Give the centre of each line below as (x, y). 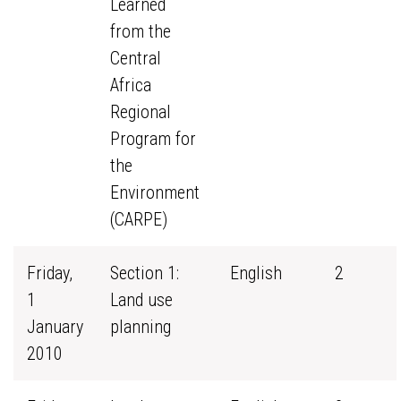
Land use (141, 300)
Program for (153, 139)
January (55, 327)
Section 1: (145, 273)
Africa (131, 85)
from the (141, 31)
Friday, (50, 273)
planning (141, 327)
